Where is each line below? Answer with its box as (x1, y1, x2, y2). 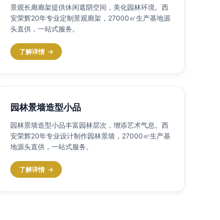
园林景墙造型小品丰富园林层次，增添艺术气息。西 (10, 120, 168, 129)
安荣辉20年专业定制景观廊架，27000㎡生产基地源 (10, 13, 170, 22)
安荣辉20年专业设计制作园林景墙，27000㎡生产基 (10, 131, 170, 140)
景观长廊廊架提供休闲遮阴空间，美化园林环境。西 (10, 2, 168, 11)
